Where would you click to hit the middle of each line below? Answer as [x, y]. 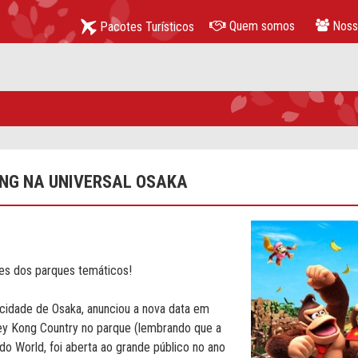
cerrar [315, 76]
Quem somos [261, 26]
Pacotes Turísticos [145, 26]
